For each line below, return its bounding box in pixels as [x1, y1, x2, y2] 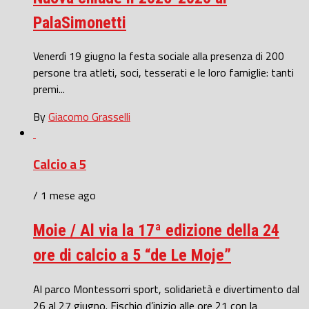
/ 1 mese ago [33, 186, 96, 203]
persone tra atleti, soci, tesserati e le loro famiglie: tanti [33, 64, 294, 81]
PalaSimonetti [33, 12, 126, 32]
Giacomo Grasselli [48, 108, 130, 126]
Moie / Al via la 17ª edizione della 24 [33, 220, 279, 240]
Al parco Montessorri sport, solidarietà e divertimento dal [33, 280, 299, 297]
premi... [33, 81, 65, 98]
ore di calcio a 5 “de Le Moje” [33, 245, 231, 265]
